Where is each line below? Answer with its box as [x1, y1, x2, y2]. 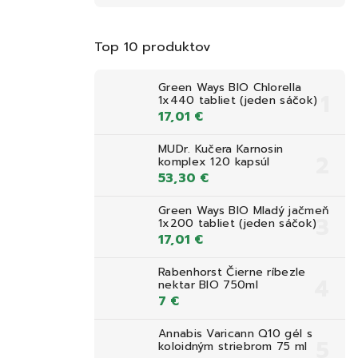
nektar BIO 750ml [158, 276, 258, 294]
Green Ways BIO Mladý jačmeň [158, 202, 329, 220]
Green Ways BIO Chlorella [158, 79, 302, 97]
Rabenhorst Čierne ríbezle [158, 264, 306, 281]
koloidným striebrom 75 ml [158, 338, 308, 356]
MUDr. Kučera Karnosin [158, 141, 284, 158]
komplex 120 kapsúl [158, 153, 270, 171]
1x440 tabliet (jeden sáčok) [158, 92, 318, 109]
